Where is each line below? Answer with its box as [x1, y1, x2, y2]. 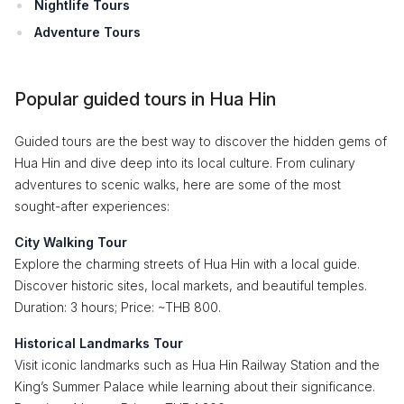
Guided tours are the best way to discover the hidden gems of [14, 133, 387, 149]
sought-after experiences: [14, 198, 170, 214]
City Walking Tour [14, 234, 127, 250]
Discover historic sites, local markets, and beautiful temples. [14, 278, 367, 293]
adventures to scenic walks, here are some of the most [14, 177, 341, 192]
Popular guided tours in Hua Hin [14, 88, 276, 110]
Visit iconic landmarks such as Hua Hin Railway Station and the [14, 357, 380, 372]
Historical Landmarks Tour [14, 335, 183, 351]
